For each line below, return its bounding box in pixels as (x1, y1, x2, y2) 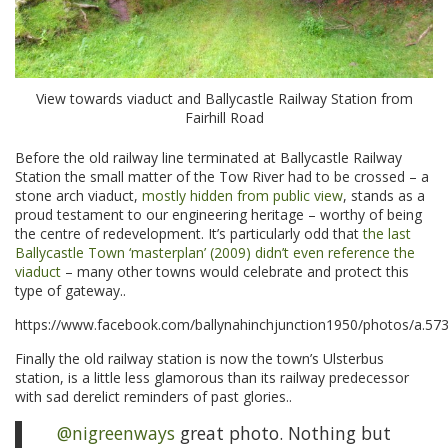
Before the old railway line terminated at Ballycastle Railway (15, 148, 402, 168)
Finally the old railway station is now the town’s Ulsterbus (15, 349, 384, 369)
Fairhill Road (184, 108, 264, 128)
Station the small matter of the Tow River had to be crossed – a (15, 167, 429, 187)
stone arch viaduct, (15, 186, 142, 206)
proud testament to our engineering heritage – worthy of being (15, 205, 422, 225)
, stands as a (343, 186, 425, 206)
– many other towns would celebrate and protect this (61, 262, 409, 282)
